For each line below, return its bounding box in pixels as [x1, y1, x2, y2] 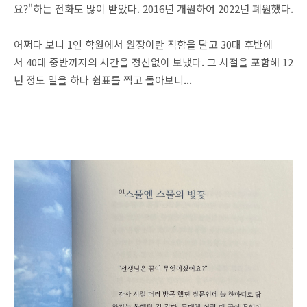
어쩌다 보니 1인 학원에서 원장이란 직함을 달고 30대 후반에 [14, 37, 273, 51]
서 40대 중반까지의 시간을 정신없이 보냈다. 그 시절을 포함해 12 [14, 55, 293, 69]
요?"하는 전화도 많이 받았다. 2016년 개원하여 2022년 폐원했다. [14, 1, 293, 16]
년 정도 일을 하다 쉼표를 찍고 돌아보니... [14, 73, 192, 87]
